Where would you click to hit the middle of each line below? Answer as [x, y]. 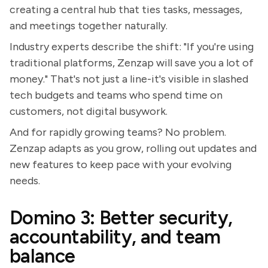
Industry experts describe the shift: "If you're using [132, 47]
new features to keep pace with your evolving [121, 165]
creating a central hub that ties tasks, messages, [126, 10]
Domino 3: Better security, [121, 218]
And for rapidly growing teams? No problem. [118, 132]
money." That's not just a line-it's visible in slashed [129, 79]
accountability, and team [115, 237]
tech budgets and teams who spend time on [116, 95]
